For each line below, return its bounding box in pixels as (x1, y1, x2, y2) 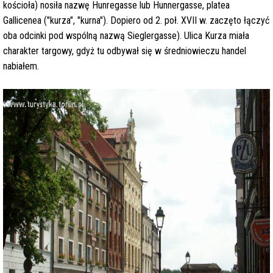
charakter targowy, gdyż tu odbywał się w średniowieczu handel (3, 45, 246, 57)
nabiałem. (3, 60, 39, 72)
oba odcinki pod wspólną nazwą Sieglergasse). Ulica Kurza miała (3, 30, 249, 41)
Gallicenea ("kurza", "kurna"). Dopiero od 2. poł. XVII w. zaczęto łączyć (3, 15, 269, 26)
